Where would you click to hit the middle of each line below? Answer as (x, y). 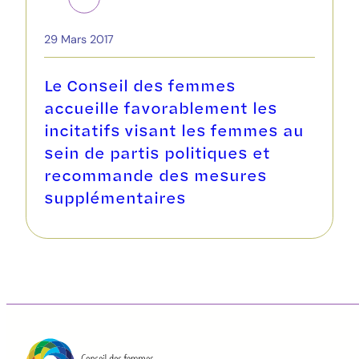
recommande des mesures (155, 175)
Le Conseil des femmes (140, 85)
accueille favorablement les (161, 108)
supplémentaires (115, 198)
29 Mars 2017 (79, 40)
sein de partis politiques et (157, 153)
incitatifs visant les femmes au (174, 130)
